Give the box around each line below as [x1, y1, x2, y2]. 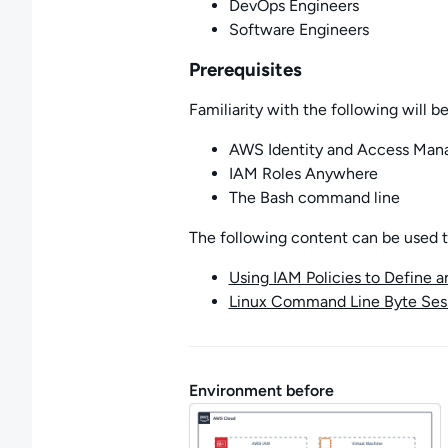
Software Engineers [228, 20, 369, 39]
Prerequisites [188, 58, 302, 81]
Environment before [188, 381, 334, 400]
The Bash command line [228, 188, 400, 207]
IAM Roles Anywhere [228, 164, 378, 183]
